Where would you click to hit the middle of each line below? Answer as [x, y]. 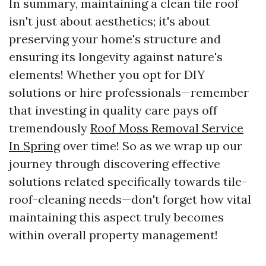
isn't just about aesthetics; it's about [110, 21]
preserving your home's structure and [115, 39]
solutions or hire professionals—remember [129, 92]
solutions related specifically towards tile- [128, 181]
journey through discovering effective [115, 164]
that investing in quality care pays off [113, 110]
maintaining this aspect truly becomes [116, 217]
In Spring [34, 146]
